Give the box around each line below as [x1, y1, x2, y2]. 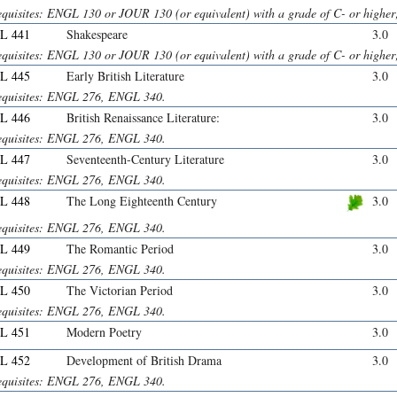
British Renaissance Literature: [66, 109, 220, 127]
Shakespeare [66, 26, 128, 43]
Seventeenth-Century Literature [66, 151, 224, 168]
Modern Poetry [66, 323, 142, 341]
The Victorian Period [66, 282, 173, 300]
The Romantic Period [66, 240, 174, 258]
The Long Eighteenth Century [66, 192, 217, 210]
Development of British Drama [66, 352, 222, 370]
